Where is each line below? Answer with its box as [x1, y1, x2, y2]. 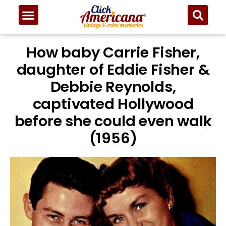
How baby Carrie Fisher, [26, 42, 200, 63]
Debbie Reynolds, [50, 77, 176, 97]
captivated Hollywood [32, 94, 194, 115]
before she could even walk [14, 111, 212, 132]
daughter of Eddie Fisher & [16, 60, 210, 80]
